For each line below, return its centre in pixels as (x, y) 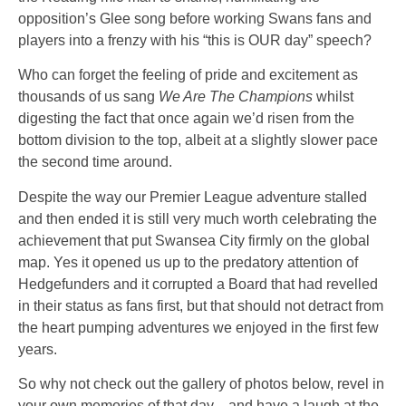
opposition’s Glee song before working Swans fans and (195, 18)
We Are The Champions (237, 97)
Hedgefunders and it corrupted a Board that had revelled (198, 284)
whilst (335, 97)
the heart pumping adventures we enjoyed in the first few (198, 327)
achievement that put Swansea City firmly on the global (194, 240)
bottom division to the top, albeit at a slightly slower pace (198, 140)
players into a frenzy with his (111, 40)
